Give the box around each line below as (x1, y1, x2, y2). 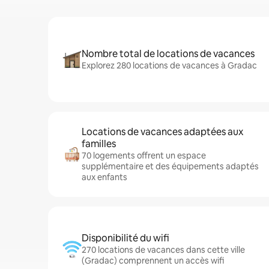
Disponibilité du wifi (82, 232, 169, 244)
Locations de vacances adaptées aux (82, 125, 243, 138)
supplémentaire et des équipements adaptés (82, 161, 259, 172)
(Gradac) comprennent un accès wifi (82, 255, 224, 266)
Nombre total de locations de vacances (82, 47, 255, 60)
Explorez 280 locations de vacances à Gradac (82, 60, 257, 71)
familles (82, 138, 116, 150)
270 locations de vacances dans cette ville (82, 244, 245, 255)
